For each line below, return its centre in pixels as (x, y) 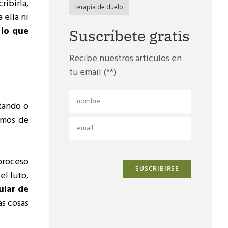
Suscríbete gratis (130, 35)
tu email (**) (93, 73)
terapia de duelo (99, 7)
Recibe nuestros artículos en (125, 59)
